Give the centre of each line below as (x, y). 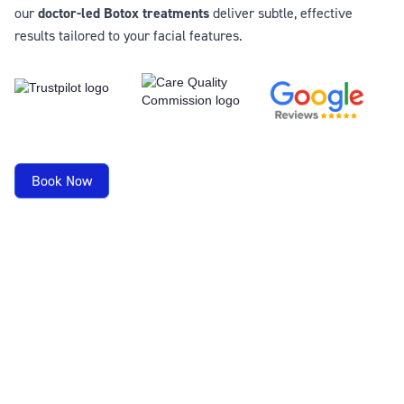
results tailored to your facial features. (129, 35)
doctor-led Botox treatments (124, 13)
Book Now (62, 181)
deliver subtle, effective (281, 13)
